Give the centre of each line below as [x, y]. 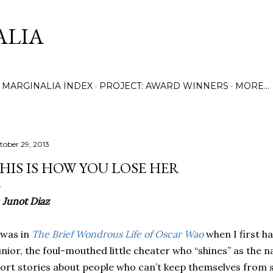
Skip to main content [136, 15]
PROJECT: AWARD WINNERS [164, 86]
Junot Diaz [26, 201]
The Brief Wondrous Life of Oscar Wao [118, 234]
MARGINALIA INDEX [47, 86]
